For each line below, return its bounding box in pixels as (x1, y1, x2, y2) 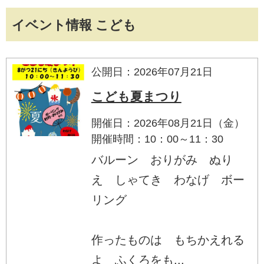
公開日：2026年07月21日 (91, 65, 213, 78)
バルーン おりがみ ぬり (91, 153, 233, 166)
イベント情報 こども (12, 17, 136, 32)
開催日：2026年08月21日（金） (91, 117, 245, 129)
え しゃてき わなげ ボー (91, 173, 245, 186)
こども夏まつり (91, 89, 181, 103)
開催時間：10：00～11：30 (91, 133, 223, 145)
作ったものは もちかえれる (91, 233, 245, 246)
